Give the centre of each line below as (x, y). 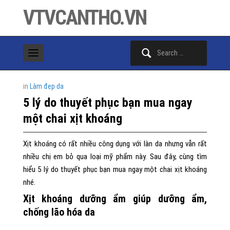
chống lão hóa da (59, 212)
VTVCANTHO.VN (84, 18)
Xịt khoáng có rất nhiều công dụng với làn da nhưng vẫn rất (115, 144)
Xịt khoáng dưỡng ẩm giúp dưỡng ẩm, (115, 199)
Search (140, 46)
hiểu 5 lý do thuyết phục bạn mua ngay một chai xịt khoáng (115, 169)
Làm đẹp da (46, 86)
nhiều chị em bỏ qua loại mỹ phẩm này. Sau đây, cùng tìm (115, 157)
